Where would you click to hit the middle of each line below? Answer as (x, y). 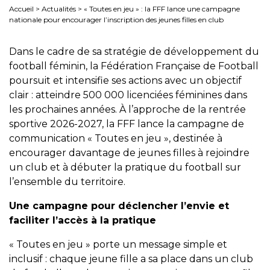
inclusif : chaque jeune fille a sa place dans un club (131, 259)
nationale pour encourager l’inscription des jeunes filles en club (116, 20)
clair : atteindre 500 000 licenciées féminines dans (128, 95)
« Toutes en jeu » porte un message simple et (118, 244)
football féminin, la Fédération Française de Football (134, 66)
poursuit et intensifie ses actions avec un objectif (125, 80)
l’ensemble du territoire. (67, 182)
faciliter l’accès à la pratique (83, 220)
